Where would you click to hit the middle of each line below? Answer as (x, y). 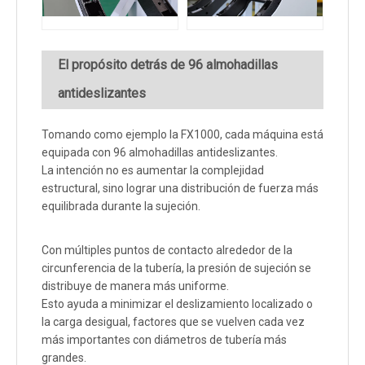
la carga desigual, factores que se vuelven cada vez (173, 322)
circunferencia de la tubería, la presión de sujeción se (176, 268)
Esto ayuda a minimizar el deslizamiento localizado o (177, 304)
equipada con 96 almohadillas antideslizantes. (160, 153)
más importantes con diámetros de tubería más (164, 340)
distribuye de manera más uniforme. (135, 286)
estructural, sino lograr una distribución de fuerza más (180, 189)
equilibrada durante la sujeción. (121, 207)
